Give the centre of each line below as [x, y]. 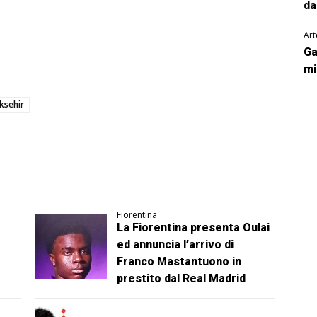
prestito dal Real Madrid [181, 279]
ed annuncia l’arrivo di [175, 245]
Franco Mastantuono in [179, 262]
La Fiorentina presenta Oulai [194, 228]
